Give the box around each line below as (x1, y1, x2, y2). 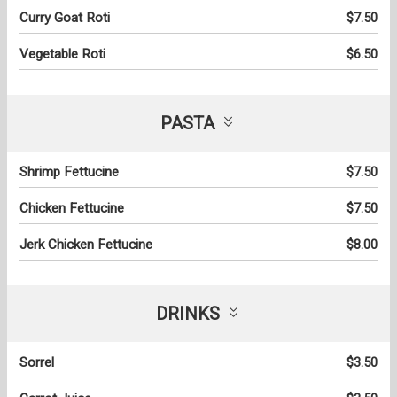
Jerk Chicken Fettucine (19, 237, 152, 253)
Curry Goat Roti (19, 10, 110, 27)
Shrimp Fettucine (19, 164, 119, 181)
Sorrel (19, 354, 54, 371)
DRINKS (155, 303, 220, 325)
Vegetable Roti (19, 46, 105, 63)
